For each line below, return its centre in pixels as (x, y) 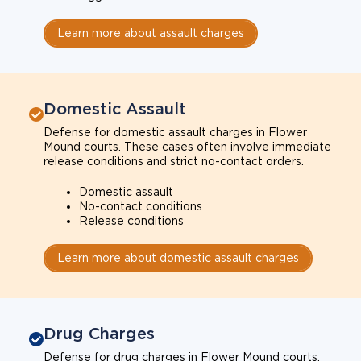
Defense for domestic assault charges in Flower (175, 132)
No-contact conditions (141, 206)
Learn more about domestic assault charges (178, 257)
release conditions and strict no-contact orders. (174, 161)
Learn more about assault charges (151, 33)
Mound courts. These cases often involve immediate (187, 146)
